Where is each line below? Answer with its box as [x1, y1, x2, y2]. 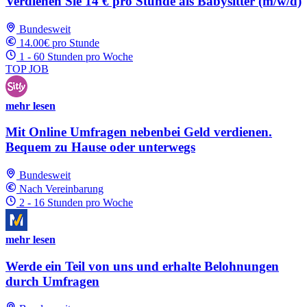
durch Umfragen [5, 273, 99, 288]
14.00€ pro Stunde [19, 36, 99, 49]
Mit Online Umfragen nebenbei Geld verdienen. [5, 125, 272, 140]
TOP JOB [5, 62, 49, 75]
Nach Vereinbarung [19, 183, 103, 195]
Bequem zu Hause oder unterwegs [5, 140, 195, 155]
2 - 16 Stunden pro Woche [19, 197, 133, 208]
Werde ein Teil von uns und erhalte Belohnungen [5, 258, 279, 273]
